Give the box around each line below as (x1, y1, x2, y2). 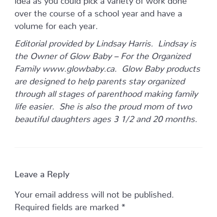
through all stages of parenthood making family (15, 88, 198, 95)
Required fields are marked (15, 201, 121, 208)
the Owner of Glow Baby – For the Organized (15, 50, 190, 57)
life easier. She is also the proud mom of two (15, 101, 192, 108)
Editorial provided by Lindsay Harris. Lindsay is (15, 38, 196, 45)
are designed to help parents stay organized (15, 76, 185, 82)
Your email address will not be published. (15, 189, 174, 196)
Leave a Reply (15, 169, 69, 175)
